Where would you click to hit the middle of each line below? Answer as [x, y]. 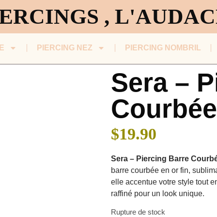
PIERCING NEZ [64, 48]
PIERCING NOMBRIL [163, 48]
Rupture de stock [138, 212]
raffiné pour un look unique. [158, 194]
